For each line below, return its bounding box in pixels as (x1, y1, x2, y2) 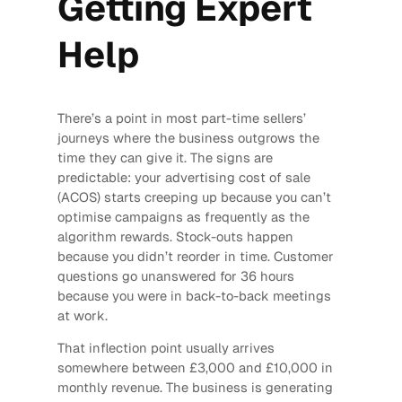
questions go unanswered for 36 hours (57, 267, 294, 284)
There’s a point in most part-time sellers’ (57, 109, 306, 127)
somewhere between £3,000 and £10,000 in (57, 359, 333, 377)
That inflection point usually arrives (57, 339, 275, 357)
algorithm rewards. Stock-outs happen (57, 227, 293, 245)
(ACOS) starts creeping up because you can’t (57, 188, 331, 205)
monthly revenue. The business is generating (57, 379, 333, 397)
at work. (57, 306, 108, 324)
